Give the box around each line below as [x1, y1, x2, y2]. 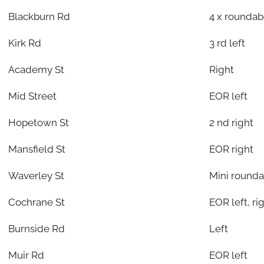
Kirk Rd [8, 37, 41, 49]
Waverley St [8, 169, 64, 181]
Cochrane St [8, 196, 65, 208]
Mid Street [8, 90, 57, 102]
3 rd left [209, 37, 245, 49]
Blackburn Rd [8, 10, 70, 22]
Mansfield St [8, 143, 65, 155]
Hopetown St [8, 116, 69, 128]
